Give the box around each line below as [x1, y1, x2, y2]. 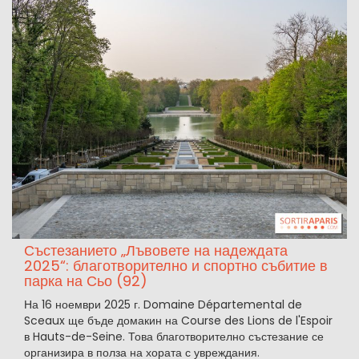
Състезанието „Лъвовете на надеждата [24, 240, 288, 261]
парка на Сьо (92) [24, 271, 147, 292]
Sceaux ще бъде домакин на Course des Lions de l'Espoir [24, 313, 333, 329]
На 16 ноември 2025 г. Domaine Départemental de [24, 296, 302, 313]
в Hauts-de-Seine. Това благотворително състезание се [24, 329, 324, 345]
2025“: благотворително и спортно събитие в [24, 256, 328, 276]
